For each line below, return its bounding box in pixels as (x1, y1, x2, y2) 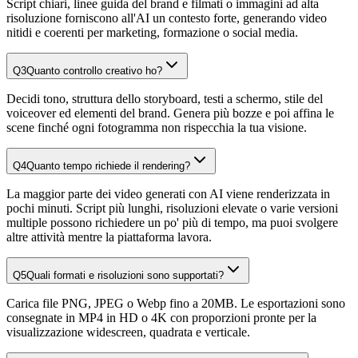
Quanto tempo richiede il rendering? (26, 159, 190, 172)
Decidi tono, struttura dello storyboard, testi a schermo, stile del (6, 91, 323, 105)
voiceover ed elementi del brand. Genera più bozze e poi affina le (6, 105, 334, 120)
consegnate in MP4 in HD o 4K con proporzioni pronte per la (6, 310, 316, 324)
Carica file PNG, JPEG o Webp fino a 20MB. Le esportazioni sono (6, 296, 345, 310)
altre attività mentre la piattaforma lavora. (6, 229, 212, 244)
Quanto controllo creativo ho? (26, 64, 162, 77)
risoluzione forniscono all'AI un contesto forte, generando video (6, 10, 327, 25)
